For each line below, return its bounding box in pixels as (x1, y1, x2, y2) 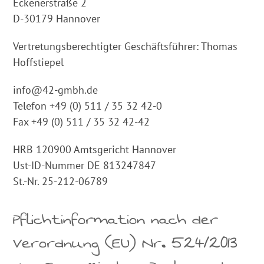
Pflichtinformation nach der (13, 206, 219, 233)
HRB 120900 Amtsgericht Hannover (13, 143, 177, 156)
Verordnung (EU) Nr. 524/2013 (13, 229, 238, 257)
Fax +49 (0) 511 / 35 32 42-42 (13, 115, 150, 128)
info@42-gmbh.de (13, 83, 98, 97)
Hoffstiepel (13, 55, 64, 69)
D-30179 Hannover (13, 12, 101, 25)
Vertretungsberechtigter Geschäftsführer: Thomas (13, 39, 238, 53)
